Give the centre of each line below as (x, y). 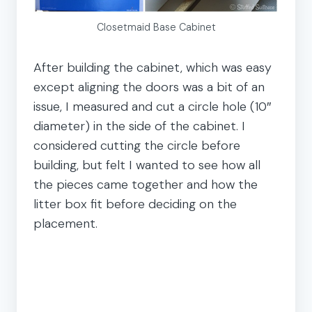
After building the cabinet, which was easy (153, 67)
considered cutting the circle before (137, 145)
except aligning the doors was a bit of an (149, 87)
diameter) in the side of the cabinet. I (139, 126)
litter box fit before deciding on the (135, 204)
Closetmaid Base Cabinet (156, 27)
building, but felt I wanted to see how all (147, 165)
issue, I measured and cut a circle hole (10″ (152, 106)
